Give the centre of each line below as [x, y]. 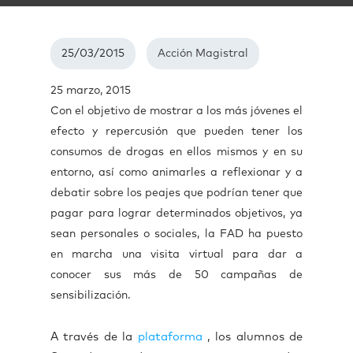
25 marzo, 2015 [91, 91]
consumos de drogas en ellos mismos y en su [176, 152]
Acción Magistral [203, 54]
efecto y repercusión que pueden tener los [176, 132]
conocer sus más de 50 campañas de [176, 275]
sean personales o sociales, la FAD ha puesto [176, 234]
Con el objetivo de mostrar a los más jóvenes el [176, 111]
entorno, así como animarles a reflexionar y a [176, 173]
